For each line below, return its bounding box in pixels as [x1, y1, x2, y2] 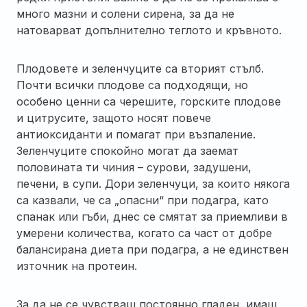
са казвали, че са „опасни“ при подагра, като [16, 193, 269, 207]
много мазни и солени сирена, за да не [16, 6, 234, 21]
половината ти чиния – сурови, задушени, [16, 160, 251, 174]
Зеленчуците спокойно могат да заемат [16, 143, 238, 158]
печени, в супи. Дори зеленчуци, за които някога [16, 176, 290, 191]
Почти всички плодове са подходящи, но [16, 77, 248, 92]
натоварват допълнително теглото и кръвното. [16, 23, 282, 37]
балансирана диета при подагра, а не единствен [16, 242, 288, 256]
